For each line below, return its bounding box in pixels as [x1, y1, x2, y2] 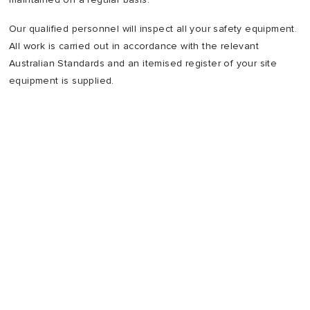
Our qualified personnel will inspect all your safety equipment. [9, 22, 298, 35]
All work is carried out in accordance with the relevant [9, 39, 259, 52]
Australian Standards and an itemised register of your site [9, 57, 277, 69]
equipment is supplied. [9, 74, 114, 86]
